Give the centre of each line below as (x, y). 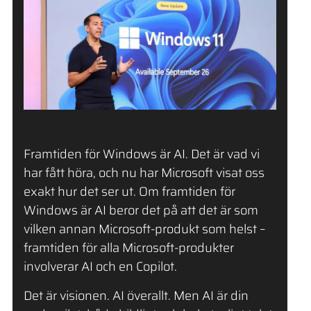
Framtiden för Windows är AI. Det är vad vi (141, 154)
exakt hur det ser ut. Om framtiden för (129, 192)
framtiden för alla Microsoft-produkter (128, 248)
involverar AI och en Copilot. (100, 267)
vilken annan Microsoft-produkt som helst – (144, 229)
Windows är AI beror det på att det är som (141, 211)
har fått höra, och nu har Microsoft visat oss (144, 173)
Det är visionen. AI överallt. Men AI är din (136, 295)
